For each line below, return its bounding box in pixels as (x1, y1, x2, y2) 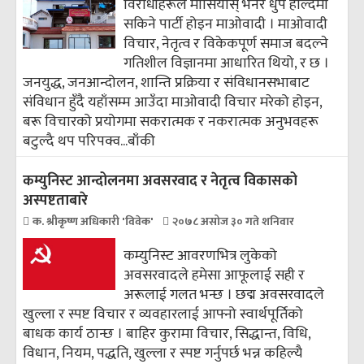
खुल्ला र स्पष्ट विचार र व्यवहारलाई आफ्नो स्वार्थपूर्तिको (23, 302, 303, 327)
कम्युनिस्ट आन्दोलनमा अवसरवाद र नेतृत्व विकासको (23, 169, 297, 193)
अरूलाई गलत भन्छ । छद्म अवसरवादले (123, 283, 325, 307)
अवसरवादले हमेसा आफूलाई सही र (123, 263, 305, 288)
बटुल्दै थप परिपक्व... (23, 129, 128, 154)
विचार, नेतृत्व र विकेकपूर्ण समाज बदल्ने (123, 32, 329, 56)
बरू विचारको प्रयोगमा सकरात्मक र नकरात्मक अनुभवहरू (23, 110, 318, 134)
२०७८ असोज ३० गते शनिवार (172, 212, 294, 231)
